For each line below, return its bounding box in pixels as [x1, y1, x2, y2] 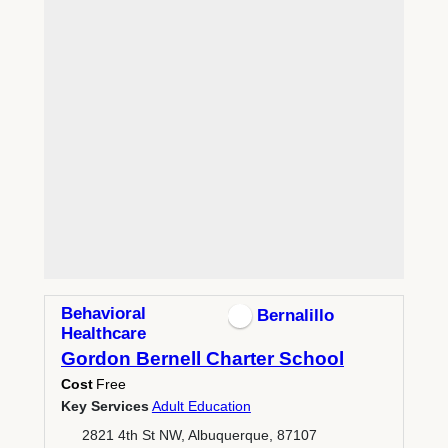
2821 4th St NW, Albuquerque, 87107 [81, 426, 317, 443]
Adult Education [151, 397, 251, 414]
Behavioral [60, 303, 146, 323]
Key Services [60, 397, 149, 414]
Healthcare [60, 323, 146, 343]
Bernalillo [257, 305, 335, 325]
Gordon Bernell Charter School [60, 347, 344, 369]
